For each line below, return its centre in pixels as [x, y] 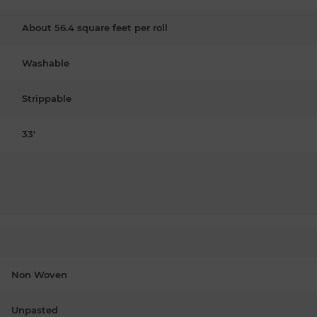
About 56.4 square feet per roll [95, 27]
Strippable [47, 98]
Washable [46, 63]
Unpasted [35, 310]
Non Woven [39, 274]
